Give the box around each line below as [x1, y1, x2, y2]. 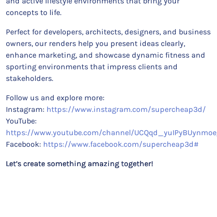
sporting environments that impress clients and [6, 62, 178, 71]
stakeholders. [6, 74, 53, 83]
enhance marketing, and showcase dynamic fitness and [6, 50, 205, 60]
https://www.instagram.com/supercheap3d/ [46, 105, 206, 114]
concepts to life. [6, 8, 62, 17]
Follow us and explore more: [6, 93, 105, 102]
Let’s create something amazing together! [6, 159, 153, 168]
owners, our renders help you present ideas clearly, [6, 39, 185, 48]
